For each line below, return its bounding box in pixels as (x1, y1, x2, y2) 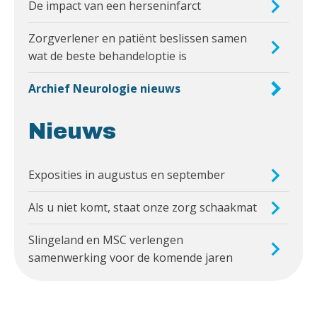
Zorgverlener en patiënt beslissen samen (28, 30, 247, 47)
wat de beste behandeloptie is (28, 48, 187, 64)
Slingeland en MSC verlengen (28, 232, 183, 248)
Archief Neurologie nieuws (28, 81, 180, 97)
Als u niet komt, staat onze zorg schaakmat (28, 200, 257, 216)
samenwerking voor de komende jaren (28, 250, 233, 266)
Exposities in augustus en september (28, 167, 225, 183)
